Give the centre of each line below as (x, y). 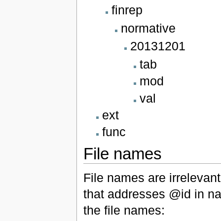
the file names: (124, 210)
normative (148, 28)
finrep (127, 10)
